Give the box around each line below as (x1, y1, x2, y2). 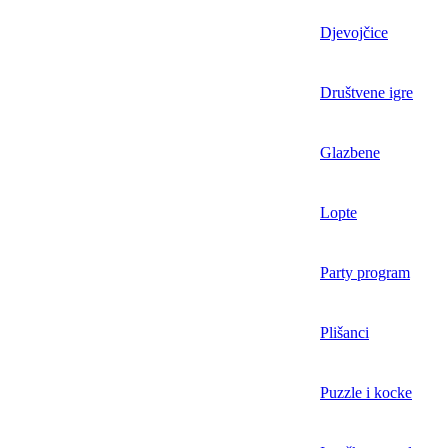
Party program (320, 264, 410, 282)
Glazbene (320, 144, 380, 162)
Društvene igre (320, 84, 413, 102)
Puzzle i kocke (320, 384, 412, 402)
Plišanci (320, 324, 369, 342)
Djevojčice (320, 24, 388, 42)
